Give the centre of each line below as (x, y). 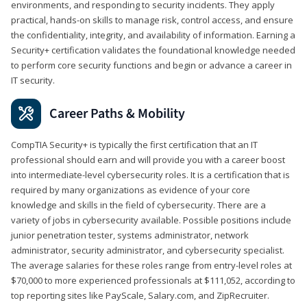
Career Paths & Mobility (117, 113)
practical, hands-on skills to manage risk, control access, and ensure (152, 20)
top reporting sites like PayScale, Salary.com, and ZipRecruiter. (140, 295)
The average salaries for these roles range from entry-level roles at (151, 265)
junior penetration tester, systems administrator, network (130, 235)
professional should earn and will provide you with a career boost (148, 159)
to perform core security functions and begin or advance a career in (151, 65)
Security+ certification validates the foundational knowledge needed (153, 50)
